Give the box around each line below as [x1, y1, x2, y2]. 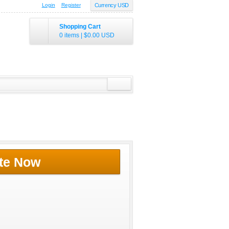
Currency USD [94, 2, 129, 8]
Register [61, 2, 81, 8]
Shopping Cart [59, 23, 101, 30]
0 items [59, 32, 79, 39]
